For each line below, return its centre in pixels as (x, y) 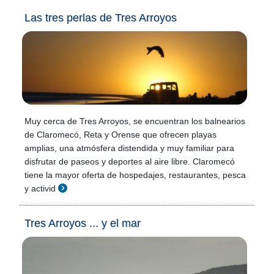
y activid (40, 188)
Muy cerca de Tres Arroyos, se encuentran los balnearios (135, 121)
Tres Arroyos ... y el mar (83, 223)
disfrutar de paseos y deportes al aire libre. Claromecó (130, 161)
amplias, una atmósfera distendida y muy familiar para (129, 148)
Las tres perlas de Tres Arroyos (101, 18)
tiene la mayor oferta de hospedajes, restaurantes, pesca (135, 175)
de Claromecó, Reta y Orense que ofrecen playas (120, 135)
